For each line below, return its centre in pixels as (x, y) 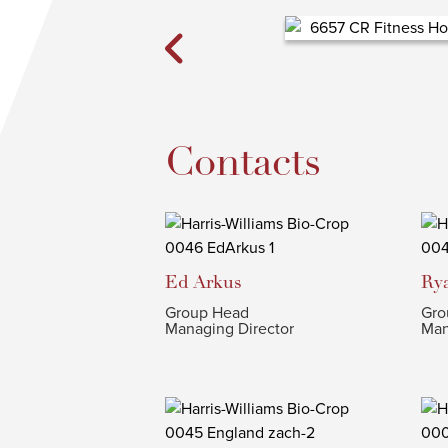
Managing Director (229, 329)
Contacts (242, 162)
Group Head (206, 313)
